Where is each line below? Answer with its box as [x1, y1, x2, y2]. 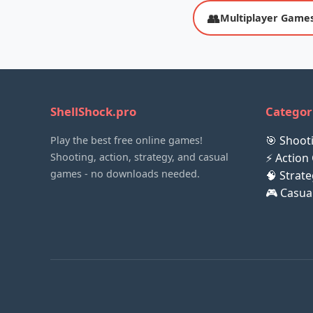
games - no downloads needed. [50, 167, 200, 181]
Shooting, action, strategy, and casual [50, 150, 228, 164]
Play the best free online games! [50, 133, 203, 147]
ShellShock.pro [50, 103, 136, 120]
